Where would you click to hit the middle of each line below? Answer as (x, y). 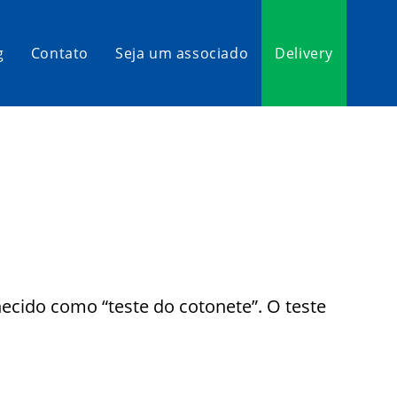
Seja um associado (182, 53)
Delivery (304, 53)
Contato (59, 53)
